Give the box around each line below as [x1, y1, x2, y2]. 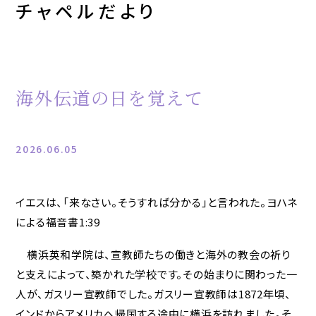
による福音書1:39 [16, 214, 100, 229]
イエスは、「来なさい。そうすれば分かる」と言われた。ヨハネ [16, 194, 298, 209]
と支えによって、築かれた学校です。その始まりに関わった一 [16, 266, 298, 281]
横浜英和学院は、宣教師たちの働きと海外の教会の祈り [16, 246, 291, 262]
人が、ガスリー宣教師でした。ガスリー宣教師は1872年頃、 [16, 286, 292, 301]
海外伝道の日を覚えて [16, 85, 204, 111]
